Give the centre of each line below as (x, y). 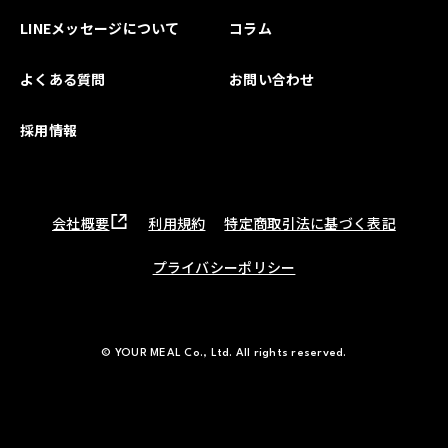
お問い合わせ (272, 78)
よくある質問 (63, 78)
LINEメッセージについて (100, 27)
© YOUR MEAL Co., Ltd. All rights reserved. (224, 353)
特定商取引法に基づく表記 (310, 223)
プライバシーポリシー (224, 266)
